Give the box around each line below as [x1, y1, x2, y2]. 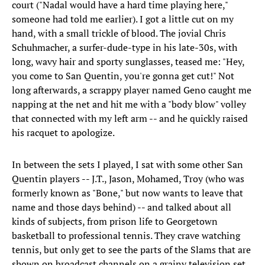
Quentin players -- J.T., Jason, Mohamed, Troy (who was [12, 172, 244, 186]
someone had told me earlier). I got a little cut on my [12, 12, 234, 26]
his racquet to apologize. [12, 126, 115, 140]
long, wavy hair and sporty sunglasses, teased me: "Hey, [12, 55, 244, 69]
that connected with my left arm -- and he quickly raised [12, 112, 248, 125]
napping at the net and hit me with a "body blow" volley [12, 98, 246, 111]
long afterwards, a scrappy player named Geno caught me [12, 83, 251, 97]
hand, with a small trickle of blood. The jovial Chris [12, 27, 226, 40]
